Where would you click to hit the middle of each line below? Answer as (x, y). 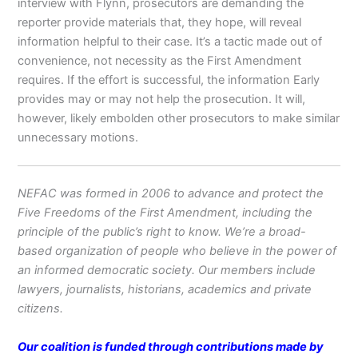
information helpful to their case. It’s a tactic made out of (170, 41)
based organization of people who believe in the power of (177, 251)
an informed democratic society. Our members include (167, 270)
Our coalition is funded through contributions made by (171, 346)
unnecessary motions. (78, 137)
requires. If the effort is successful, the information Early (169, 80)
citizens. (41, 309)
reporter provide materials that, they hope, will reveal (160, 22)
